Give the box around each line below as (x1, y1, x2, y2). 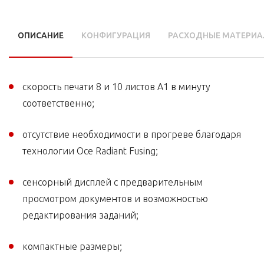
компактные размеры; (22, 241, 122, 252)
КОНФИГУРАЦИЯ (81, 31, 150, 41)
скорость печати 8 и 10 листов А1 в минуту (22, 81, 210, 93)
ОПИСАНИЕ (18, 31, 64, 41)
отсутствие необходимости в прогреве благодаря (22, 129, 241, 140)
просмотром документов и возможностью (22, 193, 208, 204)
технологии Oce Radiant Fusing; (22, 146, 158, 157)
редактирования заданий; (22, 210, 138, 221)
